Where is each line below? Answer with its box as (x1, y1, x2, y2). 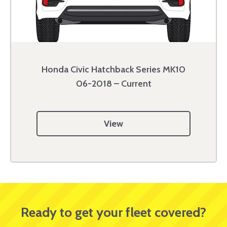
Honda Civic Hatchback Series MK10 (42, 63, 185, 75)
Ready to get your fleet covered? (21, 204, 206, 220)
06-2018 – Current (75, 78, 152, 89)
